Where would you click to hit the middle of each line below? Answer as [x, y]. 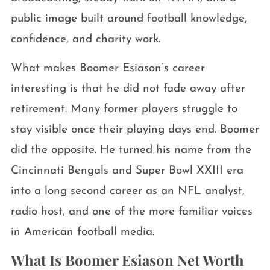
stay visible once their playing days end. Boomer [135, 130]
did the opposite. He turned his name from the [131, 151]
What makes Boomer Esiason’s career [108, 69]
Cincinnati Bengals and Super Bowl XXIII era [127, 171]
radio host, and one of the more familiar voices [131, 212]
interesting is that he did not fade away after [128, 89]
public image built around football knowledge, [129, 19]
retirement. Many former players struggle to [124, 110]
